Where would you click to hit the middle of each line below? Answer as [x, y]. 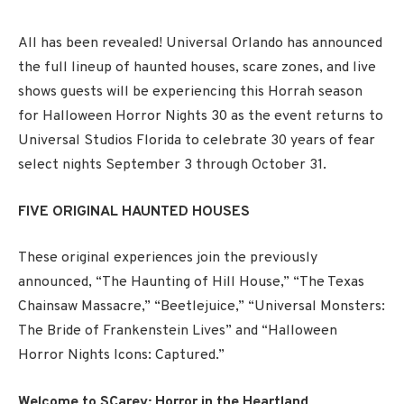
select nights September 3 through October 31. [172, 165]
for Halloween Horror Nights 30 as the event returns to [201, 116]
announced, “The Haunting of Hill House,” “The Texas [191, 283]
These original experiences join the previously [168, 258]
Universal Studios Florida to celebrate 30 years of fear [197, 141]
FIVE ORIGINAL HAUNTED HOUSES [134, 211]
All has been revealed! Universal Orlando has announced [200, 43]
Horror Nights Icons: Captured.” [121, 356]
